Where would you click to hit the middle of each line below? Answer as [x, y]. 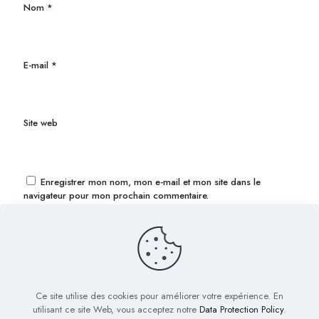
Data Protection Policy [241, 309]
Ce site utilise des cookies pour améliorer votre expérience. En [159, 296]
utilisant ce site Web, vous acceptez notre [116, 309]
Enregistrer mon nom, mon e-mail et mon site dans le [151, 182]
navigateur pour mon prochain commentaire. [116, 196]
